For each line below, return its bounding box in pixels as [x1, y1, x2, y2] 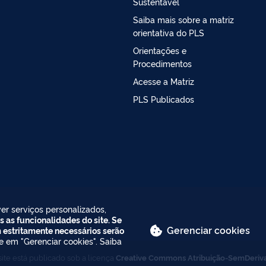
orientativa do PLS [133, 26, 204, 38]
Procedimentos [133, 57, 192, 69]
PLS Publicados [133, 93, 194, 104]
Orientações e [133, 44, 186, 56]
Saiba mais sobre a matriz [133, 13, 234, 25]
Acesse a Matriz [133, 75, 194, 87]
